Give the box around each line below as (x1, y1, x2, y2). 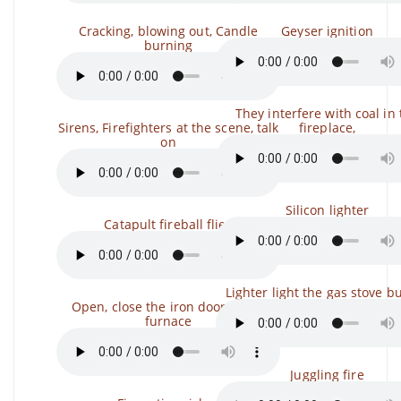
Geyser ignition (281, 22, 373, 39)
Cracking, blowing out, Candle (78, 22, 259, 39)
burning (143, 37, 193, 54)
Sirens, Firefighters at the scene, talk (57, 119, 279, 136)
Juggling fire (290, 366, 364, 383)
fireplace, (299, 119, 355, 136)
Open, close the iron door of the (71, 298, 266, 315)
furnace (144, 312, 192, 329)
